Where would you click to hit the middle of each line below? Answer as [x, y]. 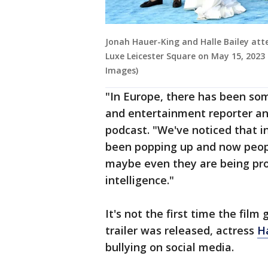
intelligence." [140, 180]
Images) [122, 71]
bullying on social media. [170, 247]
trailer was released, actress [181, 231]
